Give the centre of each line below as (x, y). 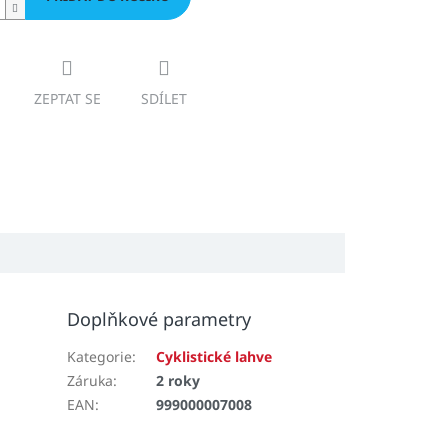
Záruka (90, 380)
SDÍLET (163, 99)
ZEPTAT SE (67, 99)
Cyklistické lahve (214, 356)
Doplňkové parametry (159, 318)
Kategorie (100, 356)
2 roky (178, 380)
